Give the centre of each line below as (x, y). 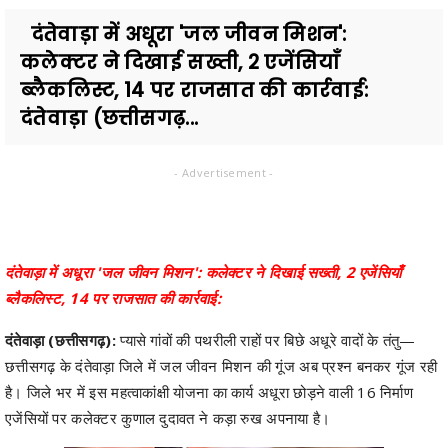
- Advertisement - (224, 172)
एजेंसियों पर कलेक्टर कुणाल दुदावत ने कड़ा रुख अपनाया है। (168, 417)
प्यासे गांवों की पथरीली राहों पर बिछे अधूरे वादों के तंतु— (265, 339)
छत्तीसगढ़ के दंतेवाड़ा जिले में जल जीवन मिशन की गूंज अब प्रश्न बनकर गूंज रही (221, 365)
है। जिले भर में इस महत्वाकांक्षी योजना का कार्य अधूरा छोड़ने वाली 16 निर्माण (209, 391)
